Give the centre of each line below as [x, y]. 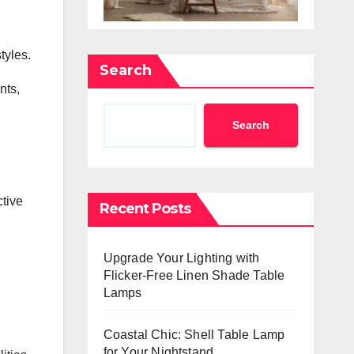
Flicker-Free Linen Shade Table [194, 275]
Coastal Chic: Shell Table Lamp [194, 334]
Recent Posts [145, 208]
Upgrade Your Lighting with [181, 258]
